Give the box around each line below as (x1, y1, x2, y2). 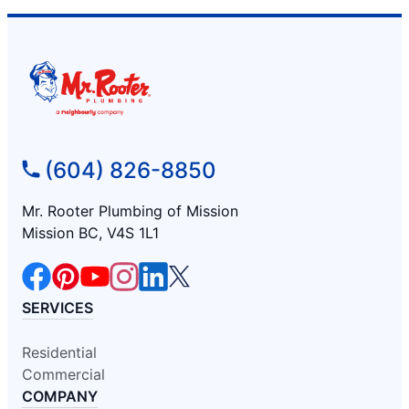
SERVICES (22, 299, 93, 318)
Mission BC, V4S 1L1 (22, 224, 159, 243)
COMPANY (22, 387, 98, 406)
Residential (22, 343, 97, 362)
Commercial (22, 365, 105, 384)
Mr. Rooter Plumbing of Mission (22, 202, 238, 221)
